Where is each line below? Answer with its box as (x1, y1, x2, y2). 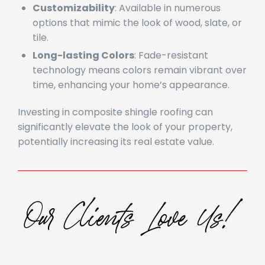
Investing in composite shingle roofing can (18, 121, 213, 135)
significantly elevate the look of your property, (18, 136, 232, 150)
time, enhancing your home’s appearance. (33, 94, 230, 108)
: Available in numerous (115, 17, 221, 31)
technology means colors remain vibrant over (33, 79, 247, 93)
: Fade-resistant (134, 64, 208, 78)
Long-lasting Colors (33, 64, 134, 78)
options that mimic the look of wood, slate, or (33, 32, 242, 46)
